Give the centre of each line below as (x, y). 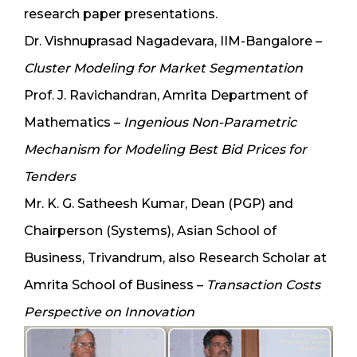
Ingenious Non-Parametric (210, 123)
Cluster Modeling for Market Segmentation (163, 69)
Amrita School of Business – (115, 285)
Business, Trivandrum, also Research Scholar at (175, 258)
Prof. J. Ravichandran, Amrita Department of (166, 96)
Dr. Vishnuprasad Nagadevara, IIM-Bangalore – (173, 41)
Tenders (50, 177)
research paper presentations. (121, 14)
